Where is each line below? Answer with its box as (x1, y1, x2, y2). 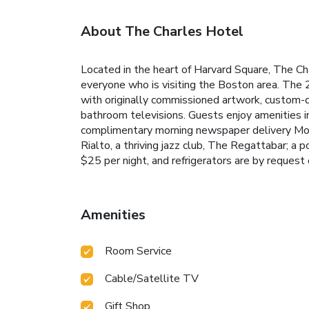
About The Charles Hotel (81, 21, 243, 41)
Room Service (105, 243, 172, 259)
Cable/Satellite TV (105, 270, 199, 286)
